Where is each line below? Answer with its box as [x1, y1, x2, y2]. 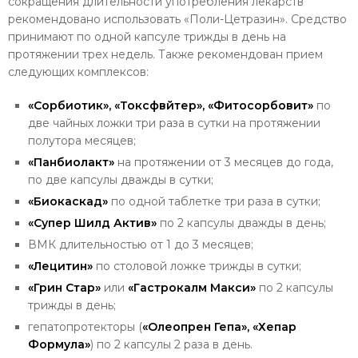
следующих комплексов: [8, 64, 149, 79]
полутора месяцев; [28, 133, 136, 148]
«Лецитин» [28, 258, 93, 273]
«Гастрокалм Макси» [125, 280, 256, 295]
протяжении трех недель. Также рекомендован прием [8, 46, 323, 62]
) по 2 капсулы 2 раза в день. [90, 336, 253, 352]
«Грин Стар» [28, 280, 104, 295]
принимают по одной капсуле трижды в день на [8, 29, 286, 44]
